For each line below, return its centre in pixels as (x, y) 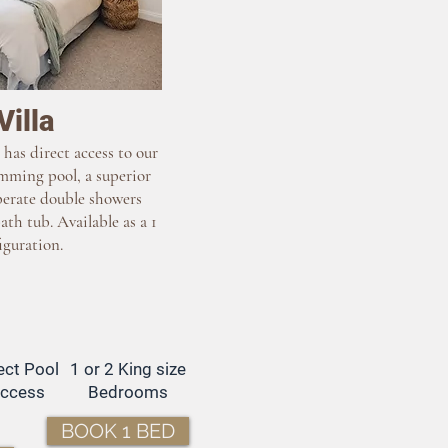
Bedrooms (127, 392)
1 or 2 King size (127, 369)
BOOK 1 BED (118, 431)
